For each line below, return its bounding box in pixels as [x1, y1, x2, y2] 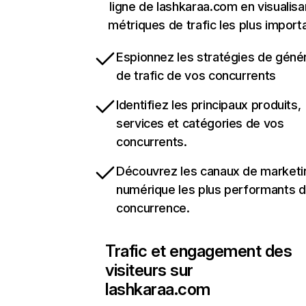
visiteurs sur [105, 260, 193, 280]
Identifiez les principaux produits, [116, 98, 301, 112]
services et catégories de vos [116, 116, 284, 130]
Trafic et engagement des [105, 241, 292, 261]
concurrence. [116, 201, 190, 215]
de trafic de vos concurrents [116, 68, 276, 83]
